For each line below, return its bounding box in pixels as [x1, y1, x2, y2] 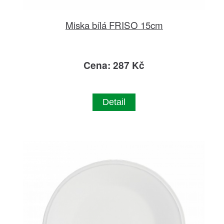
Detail [102, 96, 126, 107]
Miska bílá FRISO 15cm [65, 17, 163, 31]
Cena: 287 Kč [83, 57, 145, 72]
